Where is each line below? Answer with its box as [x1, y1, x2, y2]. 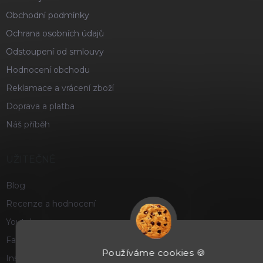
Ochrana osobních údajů [6, 28, 104, 39]
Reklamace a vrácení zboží [6, 83, 114, 94]
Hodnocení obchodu [6, 65, 90, 76]
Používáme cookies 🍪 [102, 247, 205, 258]
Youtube [6, 217, 41, 228]
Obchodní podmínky [6, 10, 89, 21]
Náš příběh [6, 119, 50, 130]
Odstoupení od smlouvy [6, 46, 104, 58]
